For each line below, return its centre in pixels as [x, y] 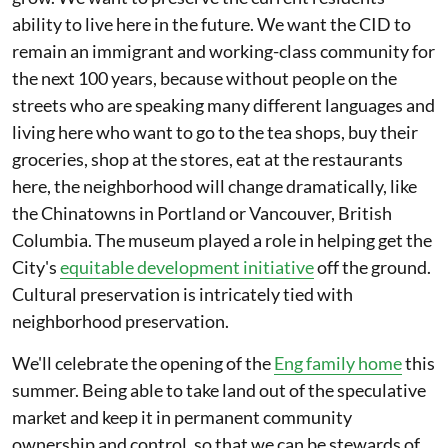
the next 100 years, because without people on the [204, 78]
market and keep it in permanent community [182, 417]
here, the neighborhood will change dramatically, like [214, 186]
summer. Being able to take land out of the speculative [219, 390]
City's [36, 267]
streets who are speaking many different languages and [223, 105]
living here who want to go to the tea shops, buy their [215, 132]
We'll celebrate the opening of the [143, 363]
